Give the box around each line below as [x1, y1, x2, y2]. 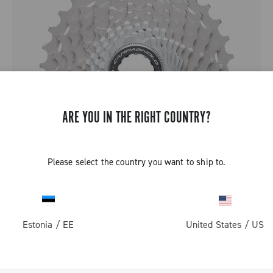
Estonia [22, 218, 53, 231]
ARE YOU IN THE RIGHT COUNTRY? [62, 108, 211, 128]
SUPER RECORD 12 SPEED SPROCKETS [21, 192, 188, 205]
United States [185, 218, 242, 231]
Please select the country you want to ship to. [47, 156, 226, 168]
